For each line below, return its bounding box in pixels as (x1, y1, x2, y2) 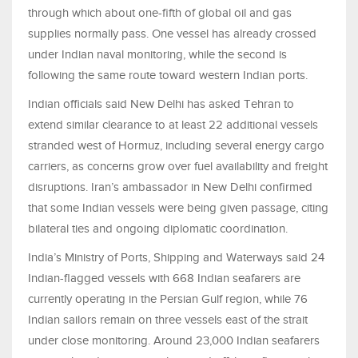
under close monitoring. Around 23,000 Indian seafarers (28, 334, 320, 348)
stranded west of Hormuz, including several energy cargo (28, 139, 324, 153)
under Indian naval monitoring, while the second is (28, 48, 287, 62)
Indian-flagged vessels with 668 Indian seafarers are (28, 272, 300, 285)
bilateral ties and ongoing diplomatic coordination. (28, 222, 288, 236)
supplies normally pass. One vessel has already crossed (28, 27, 316, 41)
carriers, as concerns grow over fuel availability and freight (28, 160, 328, 173)
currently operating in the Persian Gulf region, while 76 (28, 292, 308, 306)
